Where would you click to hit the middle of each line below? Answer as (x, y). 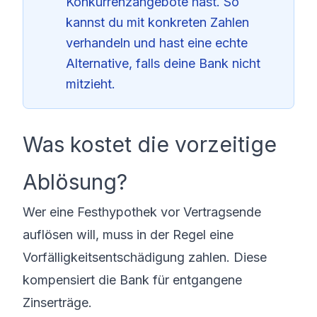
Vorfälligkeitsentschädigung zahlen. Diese (145, 257)
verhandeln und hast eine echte (157, 43)
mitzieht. (91, 84)
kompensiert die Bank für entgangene (132, 280)
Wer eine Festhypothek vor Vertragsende (142, 212)
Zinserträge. (57, 302)
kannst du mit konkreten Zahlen (157, 22)
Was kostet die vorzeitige (150, 144)
